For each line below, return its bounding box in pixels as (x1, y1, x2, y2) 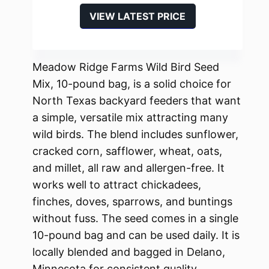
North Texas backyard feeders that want (32, 94, 241, 107)
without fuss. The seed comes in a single (32, 212, 238, 225)
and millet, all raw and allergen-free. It (32, 162, 225, 175)
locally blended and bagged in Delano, (32, 246, 225, 259)
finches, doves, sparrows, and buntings (32, 195, 232, 208)
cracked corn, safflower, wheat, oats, (32, 145, 222, 158)
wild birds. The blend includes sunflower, (32, 128, 238, 141)
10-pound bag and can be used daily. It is (32, 229, 240, 242)
